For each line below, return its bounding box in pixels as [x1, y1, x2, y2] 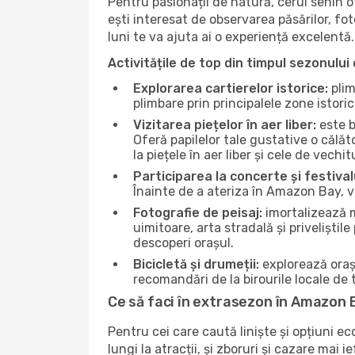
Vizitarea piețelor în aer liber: [133, 117, 316, 132]
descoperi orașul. [133, 235, 234, 250]
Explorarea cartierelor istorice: [133, 81, 328, 96]
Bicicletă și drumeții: [133, 257, 259, 272]
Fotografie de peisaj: [133, 205, 262, 220]
